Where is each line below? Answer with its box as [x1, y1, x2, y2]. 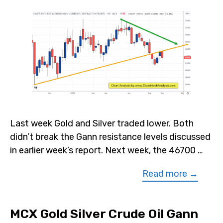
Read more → [142, 168, 198, 180]
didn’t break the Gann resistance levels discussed [10, 131, 211, 143]
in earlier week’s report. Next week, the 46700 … [10, 145, 203, 156]
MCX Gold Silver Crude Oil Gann [10, 207, 198, 222]
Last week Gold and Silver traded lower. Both [10, 118, 194, 129]
